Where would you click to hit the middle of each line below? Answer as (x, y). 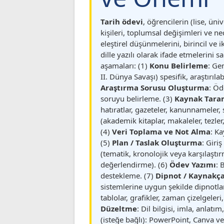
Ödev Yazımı (193, 164)
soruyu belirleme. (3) (138, 98)
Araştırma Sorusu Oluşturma (155, 87)
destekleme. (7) (128, 175)
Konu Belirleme (179, 65)
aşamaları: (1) (125, 65)
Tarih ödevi (122, 21)
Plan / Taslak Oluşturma (157, 142)
